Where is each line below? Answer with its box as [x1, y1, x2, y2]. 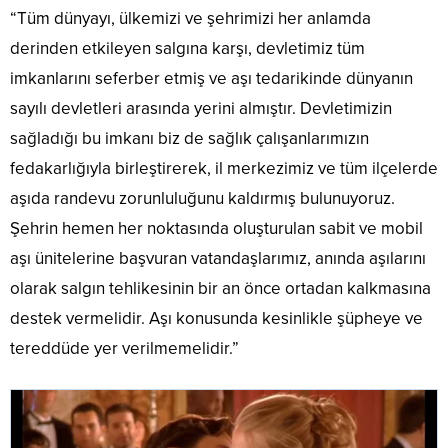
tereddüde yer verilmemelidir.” [10, 337, 239, 359]
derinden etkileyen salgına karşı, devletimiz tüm [10, 37, 365, 59]
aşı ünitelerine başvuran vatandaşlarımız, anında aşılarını [10, 247, 426, 269]
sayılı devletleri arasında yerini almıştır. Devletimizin [10, 97, 392, 119]
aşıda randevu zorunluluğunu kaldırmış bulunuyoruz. [10, 187, 395, 209]
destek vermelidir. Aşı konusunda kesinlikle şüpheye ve [10, 307, 423, 329]
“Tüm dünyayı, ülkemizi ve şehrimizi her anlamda [10, 7, 371, 29]
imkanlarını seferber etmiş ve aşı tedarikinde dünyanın [10, 67, 413, 89]
